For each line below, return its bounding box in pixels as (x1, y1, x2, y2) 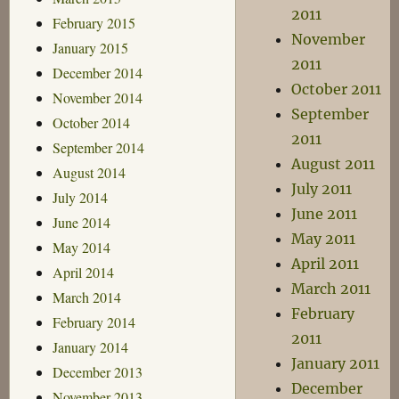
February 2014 (52, 312, 135, 331)
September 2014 (52, 137, 144, 157)
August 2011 (291, 155, 376, 173)
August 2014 (52, 162, 126, 182)
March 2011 (291, 280, 371, 297)
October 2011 (291, 80, 382, 98)
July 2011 (291, 180, 353, 198)
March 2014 (52, 287, 121, 306)
